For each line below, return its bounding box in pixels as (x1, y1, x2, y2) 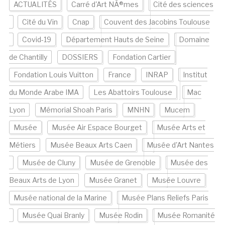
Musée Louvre (151, 176, 201, 185)
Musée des (170, 158, 208, 167)
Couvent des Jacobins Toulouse (103, 18, 210, 27)
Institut (182, 70, 207, 79)
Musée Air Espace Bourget (51, 123, 142, 132)
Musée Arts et (156, 123, 205, 132)
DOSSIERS (61, 53, 98, 62)
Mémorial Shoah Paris (39, 105, 113, 115)
